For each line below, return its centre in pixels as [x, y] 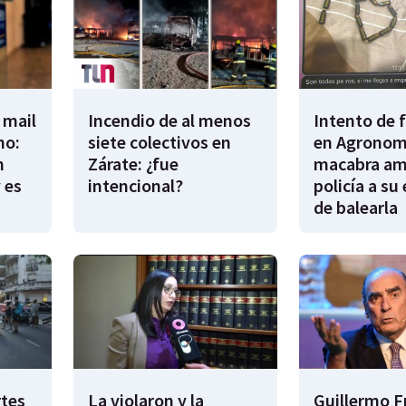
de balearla [355, 207]
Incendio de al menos [169, 120]
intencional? [135, 185]
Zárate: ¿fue [133, 163]
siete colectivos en [159, 141]
